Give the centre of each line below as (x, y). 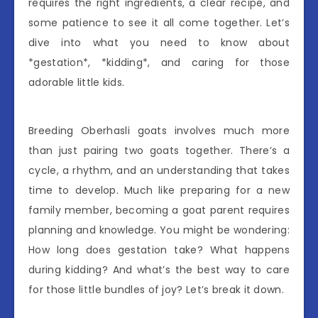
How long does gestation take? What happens (159, 250)
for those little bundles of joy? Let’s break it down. (156, 290)
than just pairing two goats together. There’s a (159, 150)
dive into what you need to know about (159, 43)
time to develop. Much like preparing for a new (159, 190)
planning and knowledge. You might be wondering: (159, 230)
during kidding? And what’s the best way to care (159, 270)
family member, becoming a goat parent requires (159, 210)
